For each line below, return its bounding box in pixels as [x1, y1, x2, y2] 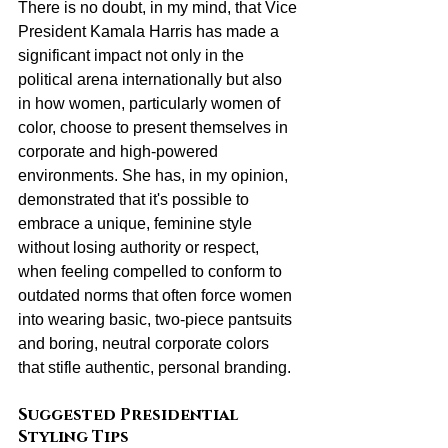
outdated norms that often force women [18, 286, 296, 304]
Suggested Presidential [18, 403, 242, 426]
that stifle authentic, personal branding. [18, 358, 291, 376]
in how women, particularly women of [18, 94, 284, 112]
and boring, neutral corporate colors [18, 334, 273, 352]
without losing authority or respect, [18, 238, 263, 256]
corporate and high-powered [18, 142, 222, 160]
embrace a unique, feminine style [18, 214, 256, 232]
